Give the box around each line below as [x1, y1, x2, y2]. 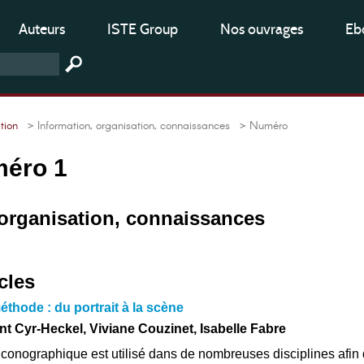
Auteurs [19, 20, 65, 38]
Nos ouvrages [220, 20, 303, 38]
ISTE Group [107, 20, 178, 38]
